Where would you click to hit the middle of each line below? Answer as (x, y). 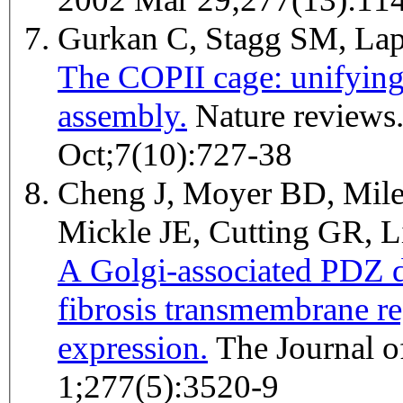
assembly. (122, 116)
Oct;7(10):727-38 (175, 155)
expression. (133, 348)
